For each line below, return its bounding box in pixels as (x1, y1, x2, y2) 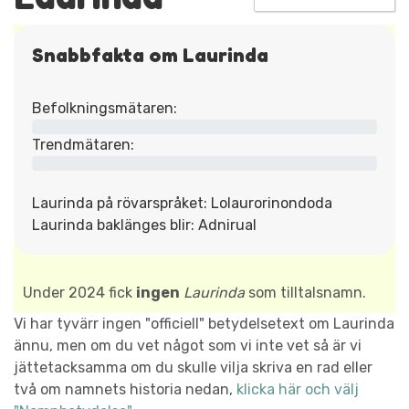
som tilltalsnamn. (245, 283, 366, 301)
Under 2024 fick (23, 283, 136, 301)
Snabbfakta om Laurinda (32, 42, 268, 67)
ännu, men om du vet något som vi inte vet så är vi (14, 336, 362, 354)
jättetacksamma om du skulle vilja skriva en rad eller (14, 358, 372, 376)
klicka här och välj (236, 380, 359, 398)
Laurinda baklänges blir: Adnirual (32, 215, 257, 234)
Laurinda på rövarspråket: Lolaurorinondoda (32, 194, 332, 212)
